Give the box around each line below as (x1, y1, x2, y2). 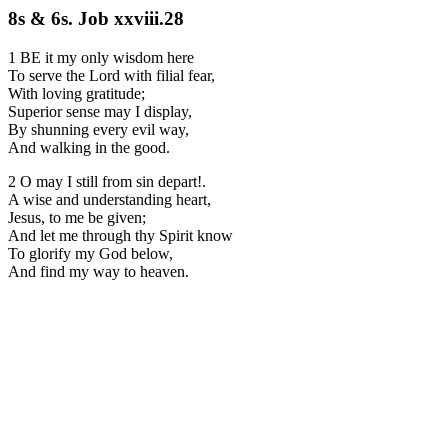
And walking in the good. (8, 138, 170, 156)
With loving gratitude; (8, 84, 145, 102)
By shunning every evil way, (8, 120, 189, 138)
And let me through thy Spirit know (8, 226, 233, 244)
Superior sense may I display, (8, 102, 192, 120)
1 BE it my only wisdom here (8, 48, 194, 66)
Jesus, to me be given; (8, 208, 146, 226)
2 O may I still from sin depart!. (8, 172, 206, 190)
